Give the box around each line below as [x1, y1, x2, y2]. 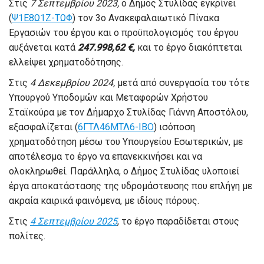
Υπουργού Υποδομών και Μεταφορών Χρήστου [9, 92, 208, 104]
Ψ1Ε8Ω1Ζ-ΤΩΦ [12, 12, 72, 24]
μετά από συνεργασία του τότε [117, 77, 249, 89]
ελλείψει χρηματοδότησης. [9, 57, 123, 68]
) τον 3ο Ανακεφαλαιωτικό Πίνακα [72, 12, 219, 24]
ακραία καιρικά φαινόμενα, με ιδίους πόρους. [9, 195, 199, 207]
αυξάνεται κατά [9, 42, 78, 54]
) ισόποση [154, 121, 195, 133]
